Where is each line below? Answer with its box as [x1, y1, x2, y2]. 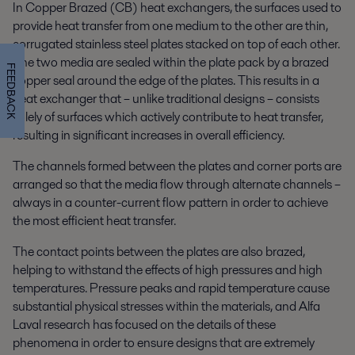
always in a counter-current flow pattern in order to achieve [13, 193, 328, 212]
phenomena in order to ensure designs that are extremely [13, 333, 315, 352]
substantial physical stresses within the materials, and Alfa [13, 296, 320, 315]
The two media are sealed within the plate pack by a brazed [13, 52, 329, 71]
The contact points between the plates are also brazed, [13, 242, 305, 261]
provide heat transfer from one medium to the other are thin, [13, 16, 328, 35]
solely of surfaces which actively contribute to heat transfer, [13, 107, 323, 126]
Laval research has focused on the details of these [13, 315, 276, 334]
